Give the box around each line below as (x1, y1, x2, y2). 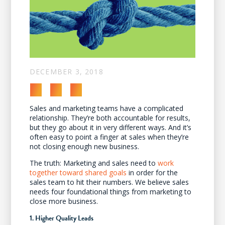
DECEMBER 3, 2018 (29, 66, 103, 76)
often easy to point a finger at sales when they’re (29, 132, 189, 142)
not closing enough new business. (29, 141, 139, 151)
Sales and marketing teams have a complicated (29, 103, 183, 113)
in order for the (126, 167, 178, 177)
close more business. (29, 196, 98, 206)
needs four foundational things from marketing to (29, 186, 191, 196)
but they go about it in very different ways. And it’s (29, 122, 191, 132)
